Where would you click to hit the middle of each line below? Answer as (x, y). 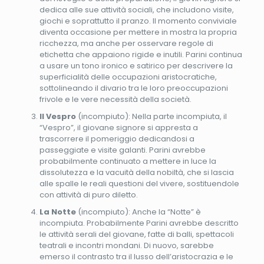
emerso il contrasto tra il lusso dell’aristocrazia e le (136, 256)
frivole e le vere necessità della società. (115, 99)
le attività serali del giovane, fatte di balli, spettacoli (136, 234)
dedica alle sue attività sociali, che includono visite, (136, 9)
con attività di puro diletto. (88, 194)
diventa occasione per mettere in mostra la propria (138, 32)
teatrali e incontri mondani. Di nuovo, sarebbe (126, 245)
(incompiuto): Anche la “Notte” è (138, 212)
